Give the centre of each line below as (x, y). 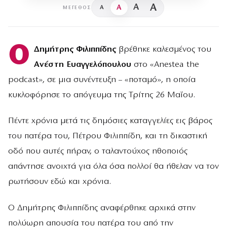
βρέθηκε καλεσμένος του (163, 50)
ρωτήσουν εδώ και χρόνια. (60, 182)
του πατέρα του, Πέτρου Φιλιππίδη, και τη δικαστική (108, 136)
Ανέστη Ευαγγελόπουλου (82, 65)
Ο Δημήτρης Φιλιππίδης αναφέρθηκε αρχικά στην (102, 208)
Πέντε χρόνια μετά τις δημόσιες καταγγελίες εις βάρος (110, 121)
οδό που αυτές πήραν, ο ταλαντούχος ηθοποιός (98, 152)
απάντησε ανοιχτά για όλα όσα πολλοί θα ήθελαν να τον (113, 167)
